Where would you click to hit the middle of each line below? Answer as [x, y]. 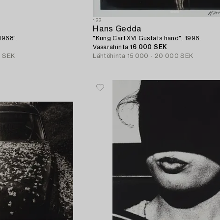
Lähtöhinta [109, 56]
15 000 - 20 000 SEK [160, 56]
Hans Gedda [117, 29]
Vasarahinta [111, 47]
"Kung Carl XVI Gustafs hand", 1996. [147, 38]
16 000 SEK [149, 47]
